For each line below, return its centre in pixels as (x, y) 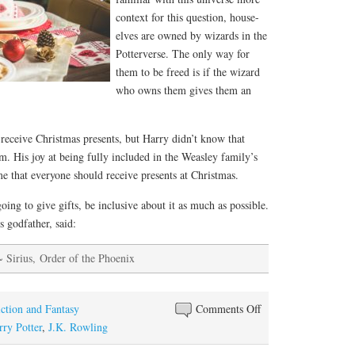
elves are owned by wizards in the (191, 35)
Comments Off (229, 309)
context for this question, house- (187, 17)
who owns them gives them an (183, 90)
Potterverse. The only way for (183, 53)
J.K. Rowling (78, 327)
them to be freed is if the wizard (188, 71)
